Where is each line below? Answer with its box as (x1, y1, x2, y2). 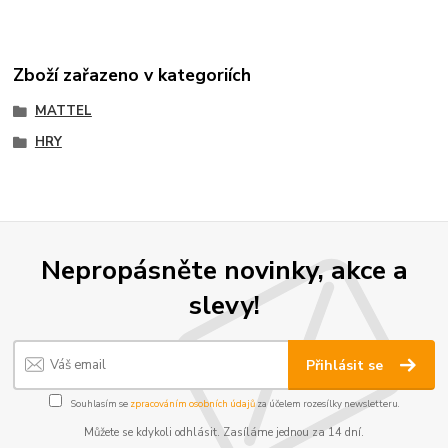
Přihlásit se (306, 356, 388, 376)
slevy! (188, 286, 260, 323)
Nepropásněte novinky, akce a (40, 251, 408, 288)
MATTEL (34, 101, 92, 120)
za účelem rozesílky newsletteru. (254, 397, 400, 411)
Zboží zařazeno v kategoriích (13, 63, 252, 88)
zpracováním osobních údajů (129, 397, 255, 411)
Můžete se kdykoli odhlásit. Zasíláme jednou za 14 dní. (84, 424, 364, 440)
